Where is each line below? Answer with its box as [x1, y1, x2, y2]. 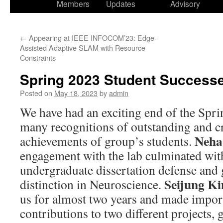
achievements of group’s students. [20, 132, 195, 149]
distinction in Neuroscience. [20, 176, 164, 193]
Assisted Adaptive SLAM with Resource [20, 42, 145, 53]
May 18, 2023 [54, 88, 98, 98]
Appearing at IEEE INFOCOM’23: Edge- [27, 32, 157, 43]
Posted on [20, 88, 52, 98]
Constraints [20, 52, 56, 63]
